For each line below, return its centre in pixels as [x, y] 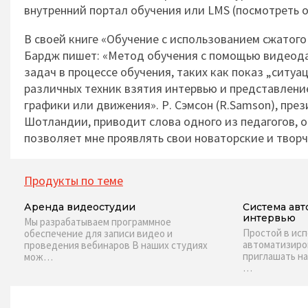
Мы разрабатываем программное [98, 222]
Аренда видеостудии [80, 207]
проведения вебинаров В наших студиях [116, 245]
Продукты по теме [74, 180]
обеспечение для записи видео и [98, 233]
